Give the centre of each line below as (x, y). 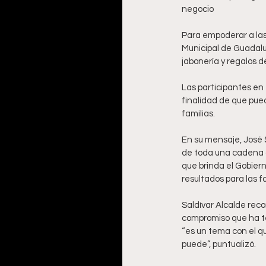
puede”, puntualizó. (219, 244)
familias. (198, 114)
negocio (198, 9)
